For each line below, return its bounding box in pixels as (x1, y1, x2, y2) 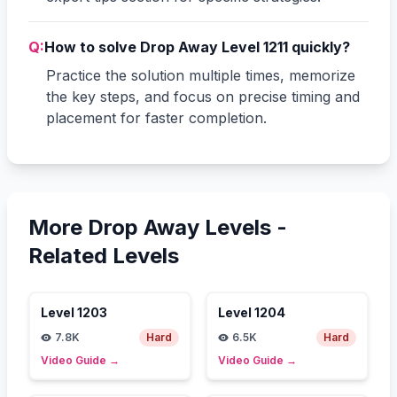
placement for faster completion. (46, 108, 267, 127)
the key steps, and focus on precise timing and (46, 87, 360, 105)
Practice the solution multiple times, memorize (46, 66, 355, 84)
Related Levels (28, 242, 179, 269)
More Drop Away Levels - (28, 214, 287, 240)
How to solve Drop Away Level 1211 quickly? (44, 37, 350, 56)
